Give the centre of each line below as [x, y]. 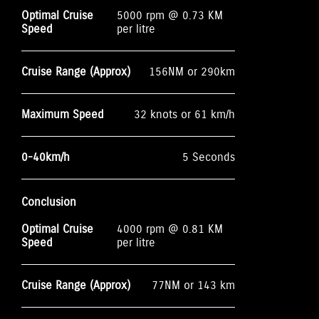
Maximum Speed [63, 115]
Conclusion [49, 202]
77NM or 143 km [193, 286]
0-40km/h [46, 157]
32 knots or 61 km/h [184, 115]
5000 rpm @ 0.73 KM [170, 16]
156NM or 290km [192, 72]
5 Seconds [209, 157]
